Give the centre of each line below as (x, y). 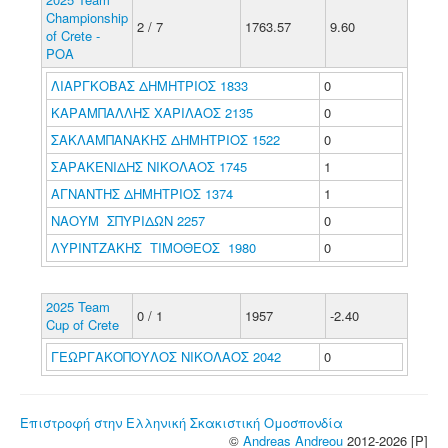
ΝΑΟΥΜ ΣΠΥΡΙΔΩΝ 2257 (127, 220)
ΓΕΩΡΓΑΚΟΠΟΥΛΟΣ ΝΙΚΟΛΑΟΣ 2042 (165, 356)
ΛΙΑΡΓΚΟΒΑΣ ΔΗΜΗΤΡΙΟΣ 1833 (149, 85)
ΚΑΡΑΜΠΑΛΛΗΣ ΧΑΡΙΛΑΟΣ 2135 (151, 112)
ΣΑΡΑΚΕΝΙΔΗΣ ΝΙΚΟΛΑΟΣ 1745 (148, 166)
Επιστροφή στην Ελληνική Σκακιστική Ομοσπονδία (181, 422)
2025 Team (77, 306)
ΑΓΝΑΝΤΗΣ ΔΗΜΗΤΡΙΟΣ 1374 (141, 193)
